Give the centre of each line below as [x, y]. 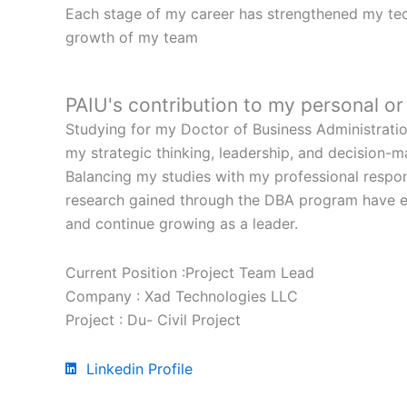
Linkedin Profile [139, 368]
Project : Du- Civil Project [153, 319]
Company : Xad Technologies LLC [182, 296]
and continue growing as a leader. [182, 223]
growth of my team [132, 37]
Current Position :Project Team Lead [190, 272]
